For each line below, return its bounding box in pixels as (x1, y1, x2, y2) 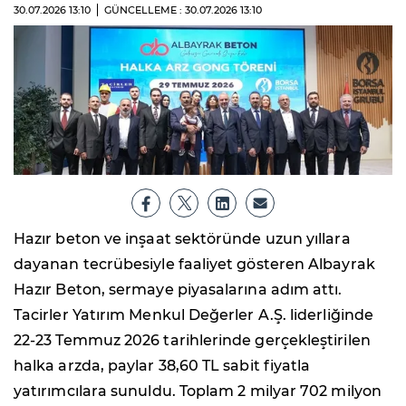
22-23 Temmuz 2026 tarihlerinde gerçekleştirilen (14, 331, 371, 349)
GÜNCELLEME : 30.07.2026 (104, 4, 240, 17)
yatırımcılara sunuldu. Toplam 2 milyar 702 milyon (14, 382, 382, 400)
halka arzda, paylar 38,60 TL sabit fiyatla (14, 356, 311, 374)
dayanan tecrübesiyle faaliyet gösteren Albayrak (14, 255, 375, 273)
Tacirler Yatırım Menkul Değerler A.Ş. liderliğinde (14, 305, 373, 324)
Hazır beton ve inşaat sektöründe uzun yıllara (14, 229, 351, 247)
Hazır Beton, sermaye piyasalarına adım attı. (14, 280, 343, 298)
